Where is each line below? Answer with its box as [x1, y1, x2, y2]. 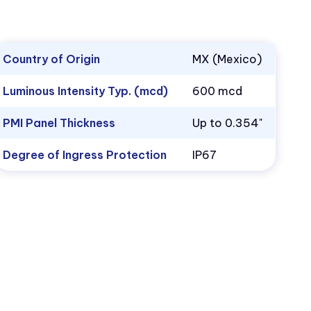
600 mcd [192, 84, 243, 99]
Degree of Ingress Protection [3, 148, 167, 162]
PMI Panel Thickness [3, 116, 116, 131]
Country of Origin [3, 52, 101, 67]
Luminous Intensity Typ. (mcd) [3, 84, 169, 99]
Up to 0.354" [192, 116, 263, 131]
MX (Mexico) [192, 52, 262, 67]
